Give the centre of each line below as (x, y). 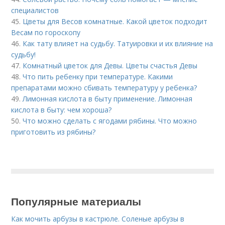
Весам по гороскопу (46, 32)
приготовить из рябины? (53, 132)
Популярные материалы (76, 201)
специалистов (35, 10)
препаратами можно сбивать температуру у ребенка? (104, 88)
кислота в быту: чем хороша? (62, 110)
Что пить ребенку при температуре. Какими (98, 77)
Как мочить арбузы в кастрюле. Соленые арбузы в (98, 219)
